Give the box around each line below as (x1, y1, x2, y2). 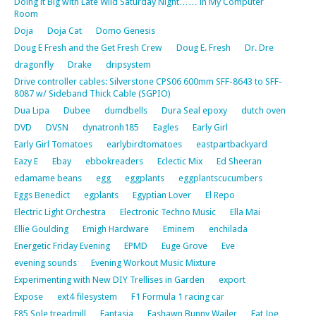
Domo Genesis (96, 25, 155, 36)
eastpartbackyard (196, 138, 267, 150)
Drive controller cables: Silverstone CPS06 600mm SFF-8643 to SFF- (14, 75, 282, 87)
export (219, 274, 245, 285)
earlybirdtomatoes (107, 138, 182, 150)
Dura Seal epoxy (162, 104, 227, 116)
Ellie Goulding (14, 223, 68, 234)
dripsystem (106, 59, 151, 70)
